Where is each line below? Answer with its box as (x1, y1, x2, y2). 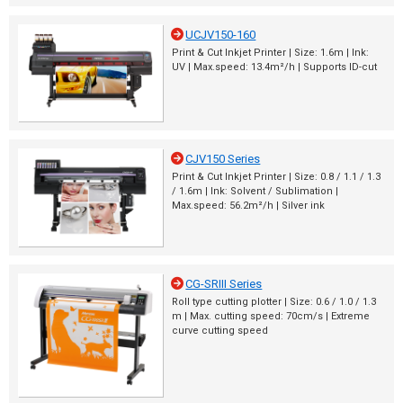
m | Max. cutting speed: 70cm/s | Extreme (172, 309, 370, 322)
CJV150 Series (185, 151, 261, 166)
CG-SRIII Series (185, 276, 263, 291)
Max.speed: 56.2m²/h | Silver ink (172, 199, 325, 211)
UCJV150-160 (185, 27, 256, 41)
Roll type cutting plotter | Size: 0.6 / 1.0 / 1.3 (172, 295, 376, 308)
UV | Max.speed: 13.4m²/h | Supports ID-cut (172, 60, 377, 73)
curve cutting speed (172, 324, 268, 336)
